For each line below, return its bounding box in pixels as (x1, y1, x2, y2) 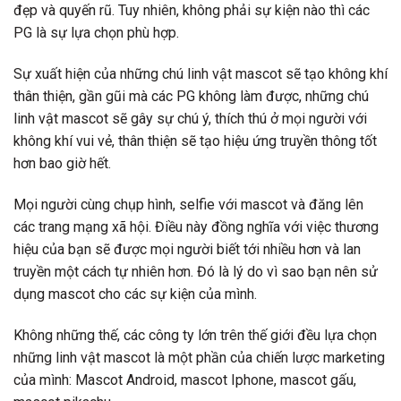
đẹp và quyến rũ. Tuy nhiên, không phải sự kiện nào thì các (13, 2, 370, 20)
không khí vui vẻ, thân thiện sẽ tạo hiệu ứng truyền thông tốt (13, 132, 377, 150)
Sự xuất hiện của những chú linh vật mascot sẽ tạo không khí (13, 65, 388, 83)
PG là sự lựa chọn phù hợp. (13, 24, 179, 42)
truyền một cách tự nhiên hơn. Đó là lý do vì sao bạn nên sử (13, 262, 378, 280)
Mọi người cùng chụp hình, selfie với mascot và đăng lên (13, 195, 363, 213)
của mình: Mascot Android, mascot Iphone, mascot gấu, (13, 371, 356, 388)
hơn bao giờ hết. (13, 155, 111, 173)
